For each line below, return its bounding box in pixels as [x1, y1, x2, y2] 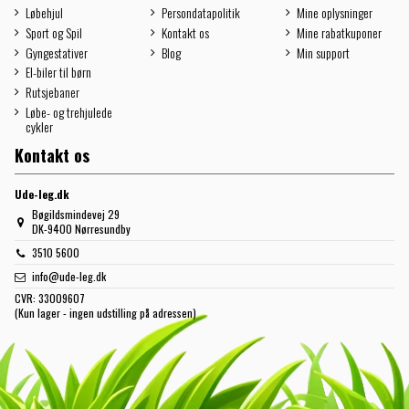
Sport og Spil [26, 22, 82, 42]
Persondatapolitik [161, 3, 240, 23]
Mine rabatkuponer [297, 22, 383, 42]
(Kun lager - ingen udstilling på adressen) [15, 305, 196, 321]
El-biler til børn [26, 62, 91, 82]
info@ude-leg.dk [31, 267, 106, 284]
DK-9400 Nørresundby [31, 221, 131, 237]
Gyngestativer [26, 42, 88, 62]
